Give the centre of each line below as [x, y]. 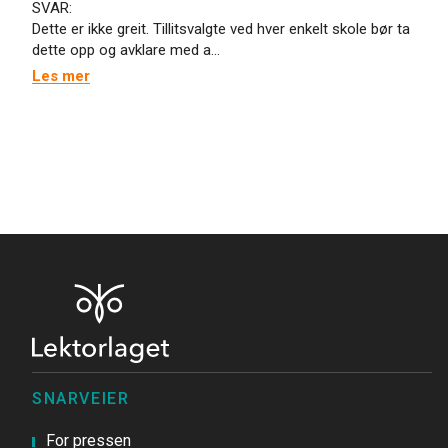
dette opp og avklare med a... [126, 50]
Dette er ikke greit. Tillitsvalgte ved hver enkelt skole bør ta [221, 29]
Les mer [61, 76]
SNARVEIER [81, 398]
